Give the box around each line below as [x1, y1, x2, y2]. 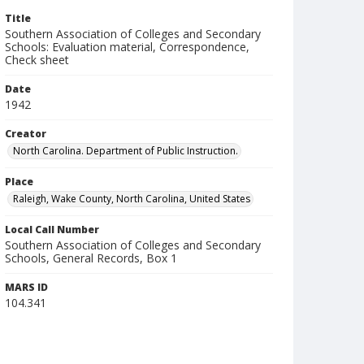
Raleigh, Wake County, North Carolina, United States [13, 192, 250, 206]
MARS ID [5, 280, 48, 294]
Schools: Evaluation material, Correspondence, [5, 39, 249, 54]
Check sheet [5, 52, 69, 67]
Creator [5, 127, 46, 141]
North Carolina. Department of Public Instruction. [13, 144, 238, 158]
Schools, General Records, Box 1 [5, 250, 177, 266]
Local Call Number [5, 223, 99, 236]
